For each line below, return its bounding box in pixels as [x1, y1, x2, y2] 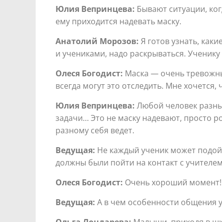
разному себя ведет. [55, 124, 134, 136]
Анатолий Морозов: [55, 35, 139, 47]
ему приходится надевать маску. [55, 15, 181, 27]
